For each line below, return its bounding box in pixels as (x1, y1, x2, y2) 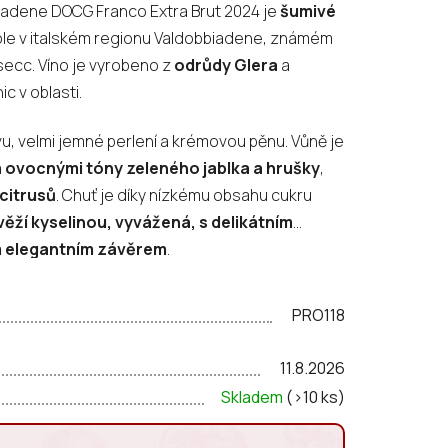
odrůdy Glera (174, 53, 278, 76)
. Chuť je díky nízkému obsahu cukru (56, 183, 312, 206)
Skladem (221, 385, 286, 408)
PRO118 (292, 303, 345, 326)
